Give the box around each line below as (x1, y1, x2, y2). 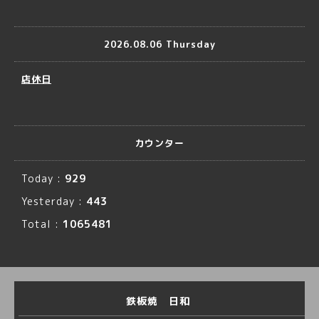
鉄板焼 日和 (125, 294, 194, 308)
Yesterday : (21, 194, 86, 208)
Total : (21, 217, 63, 231)
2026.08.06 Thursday (103, 37, 216, 51)
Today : (21, 172, 65, 185)
